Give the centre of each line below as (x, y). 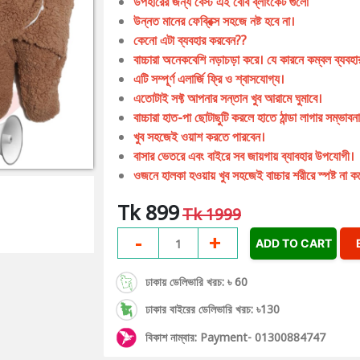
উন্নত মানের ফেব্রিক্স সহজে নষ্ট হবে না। (214, 21)
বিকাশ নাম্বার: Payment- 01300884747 (235, 337)
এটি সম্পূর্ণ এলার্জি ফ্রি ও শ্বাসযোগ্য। (209, 79)
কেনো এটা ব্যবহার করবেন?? (190, 41)
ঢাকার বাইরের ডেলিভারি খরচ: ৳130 (213, 309)
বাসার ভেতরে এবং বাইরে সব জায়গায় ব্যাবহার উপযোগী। (244, 156)
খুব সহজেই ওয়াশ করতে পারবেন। (199, 137)
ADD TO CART (293, 243)
